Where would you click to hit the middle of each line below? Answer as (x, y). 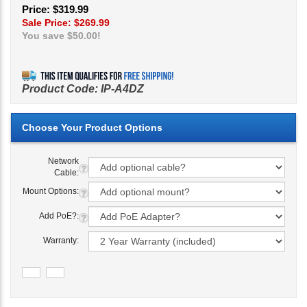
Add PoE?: (59, 216)
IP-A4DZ (122, 89)
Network (63, 161)
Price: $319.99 (55, 10)
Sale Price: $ (51, 23)
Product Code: (60, 89)
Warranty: (61, 241)
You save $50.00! (61, 36)
